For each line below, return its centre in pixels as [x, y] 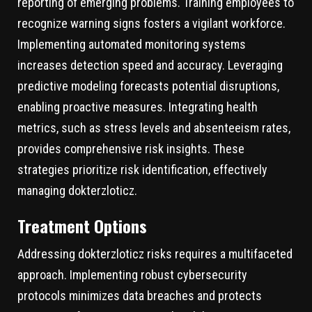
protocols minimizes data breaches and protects [140, 296]
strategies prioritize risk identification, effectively [142, 170]
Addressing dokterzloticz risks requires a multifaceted [155, 254]
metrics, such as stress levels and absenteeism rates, [154, 128]
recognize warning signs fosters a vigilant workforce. [151, 24]
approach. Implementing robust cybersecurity [132, 275]
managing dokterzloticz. [77, 191]
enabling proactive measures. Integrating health [138, 107]
